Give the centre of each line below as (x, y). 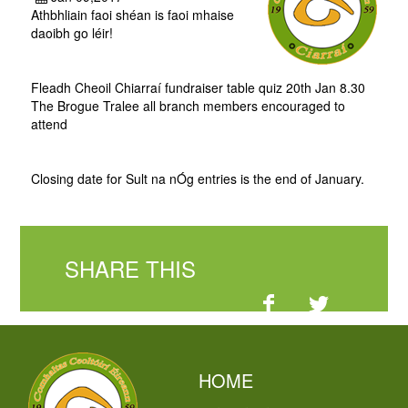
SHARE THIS (131, 268)
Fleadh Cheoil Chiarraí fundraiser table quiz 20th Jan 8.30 (198, 87)
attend (49, 124)
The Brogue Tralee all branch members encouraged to (188, 106)
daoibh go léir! (73, 33)
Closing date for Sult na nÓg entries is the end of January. (199, 178)
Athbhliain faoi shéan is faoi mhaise (132, 15)
